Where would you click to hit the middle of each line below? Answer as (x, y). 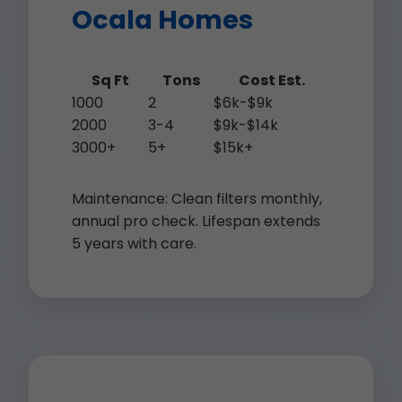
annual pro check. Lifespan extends (196, 221)
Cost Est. (272, 80)
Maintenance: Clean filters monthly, (197, 199)
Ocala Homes (162, 20)
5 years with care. (134, 244)
